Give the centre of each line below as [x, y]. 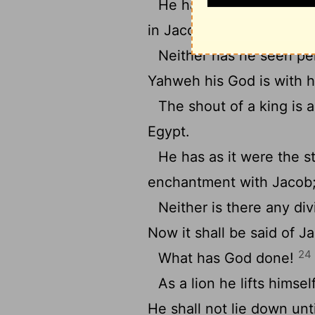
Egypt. [169, 131]
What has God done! [229, 258]
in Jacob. [178, 30]
